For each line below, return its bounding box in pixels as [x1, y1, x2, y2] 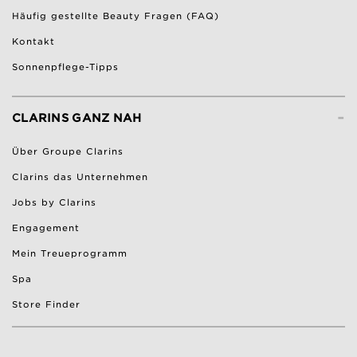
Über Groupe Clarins [12, 146, 124, 158]
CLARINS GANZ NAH [12, 112, 142, 125]
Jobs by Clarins [12, 197, 96, 209]
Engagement [12, 222, 80, 234]
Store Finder [12, 299, 80, 311]
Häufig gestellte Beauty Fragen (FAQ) [12, 10, 219, 22]
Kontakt [12, 36, 55, 48]
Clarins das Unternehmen [12, 171, 148, 183]
